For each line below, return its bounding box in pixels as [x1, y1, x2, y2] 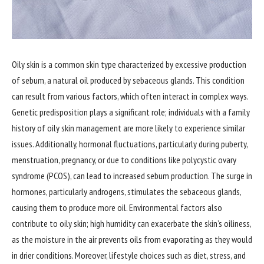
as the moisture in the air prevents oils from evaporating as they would [12, 233, 252, 245]
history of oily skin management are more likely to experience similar [12, 122, 245, 134]
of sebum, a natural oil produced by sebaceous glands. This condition [12, 74, 245, 86]
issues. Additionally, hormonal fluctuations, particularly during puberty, [12, 138, 247, 150]
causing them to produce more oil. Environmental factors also [12, 202, 222, 213]
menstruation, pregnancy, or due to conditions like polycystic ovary [12, 154, 236, 166]
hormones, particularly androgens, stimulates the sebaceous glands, [12, 186, 241, 197]
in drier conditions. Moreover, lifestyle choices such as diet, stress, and [12, 249, 246, 261]
